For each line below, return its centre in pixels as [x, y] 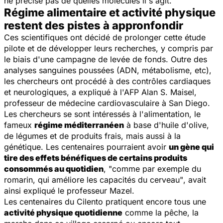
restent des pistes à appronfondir [94, 25]
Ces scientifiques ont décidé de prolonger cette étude [105, 37]
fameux [19, 125]
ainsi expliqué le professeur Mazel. [69, 190]
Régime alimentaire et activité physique [110, 12]
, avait [195, 179]
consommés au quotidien [54, 168]
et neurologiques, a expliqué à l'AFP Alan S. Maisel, [100, 92]
